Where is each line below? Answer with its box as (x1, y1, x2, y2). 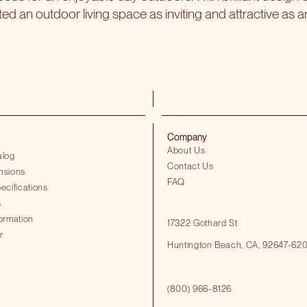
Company (167, 132, 207, 143)
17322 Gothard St (167, 217, 238, 229)
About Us (167, 145, 206, 156)
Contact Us (167, 160, 214, 172)
